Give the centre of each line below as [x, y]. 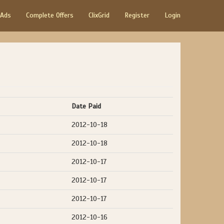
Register [137, 15]
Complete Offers [50, 15]
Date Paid [86, 106]
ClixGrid [99, 15]
